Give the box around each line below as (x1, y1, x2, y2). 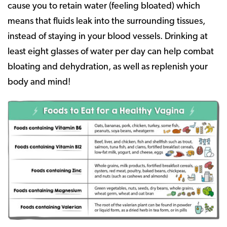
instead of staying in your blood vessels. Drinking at (8, 31, 208, 42)
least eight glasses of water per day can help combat (8, 47, 214, 57)
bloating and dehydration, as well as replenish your (8, 62, 208, 72)
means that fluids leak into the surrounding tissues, (8, 16, 205, 26)
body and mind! (8, 77, 70, 87)
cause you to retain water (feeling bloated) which (8, 1, 200, 11)
